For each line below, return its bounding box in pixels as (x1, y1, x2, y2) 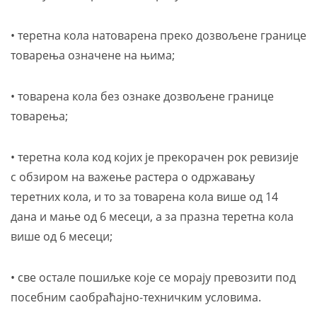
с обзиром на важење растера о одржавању (11, 169, 255, 185)
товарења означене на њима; (11, 47, 175, 63)
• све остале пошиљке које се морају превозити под (11, 270, 296, 285)
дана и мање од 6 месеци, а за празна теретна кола (11, 209, 294, 224)
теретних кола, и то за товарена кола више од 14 (11, 189, 278, 204)
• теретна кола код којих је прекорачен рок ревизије (11, 149, 299, 165)
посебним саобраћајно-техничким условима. (11, 289, 261, 305)
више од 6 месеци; (11, 229, 113, 244)
